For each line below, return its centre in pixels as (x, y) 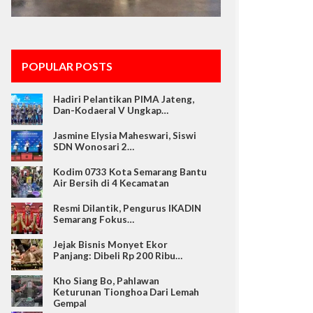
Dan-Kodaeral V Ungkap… (111, 110)
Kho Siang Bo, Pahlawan (106, 281)
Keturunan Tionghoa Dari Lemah (126, 292)
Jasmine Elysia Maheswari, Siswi (125, 135)
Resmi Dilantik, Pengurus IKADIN (127, 208)
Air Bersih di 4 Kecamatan (111, 183)
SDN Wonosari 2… (94, 146)
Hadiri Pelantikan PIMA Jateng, (124, 99)
